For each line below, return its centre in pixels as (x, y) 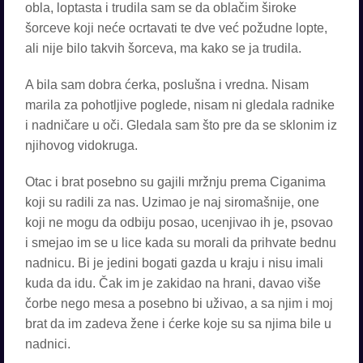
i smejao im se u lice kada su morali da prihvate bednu (181, 243)
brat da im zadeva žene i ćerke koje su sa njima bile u (178, 324)
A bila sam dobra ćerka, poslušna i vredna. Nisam (167, 85)
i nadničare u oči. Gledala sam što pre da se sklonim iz (181, 125)
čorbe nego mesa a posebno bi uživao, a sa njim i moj (179, 303)
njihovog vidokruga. (81, 145)
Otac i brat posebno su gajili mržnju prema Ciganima (175, 182)
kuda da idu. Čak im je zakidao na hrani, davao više (173, 283)
